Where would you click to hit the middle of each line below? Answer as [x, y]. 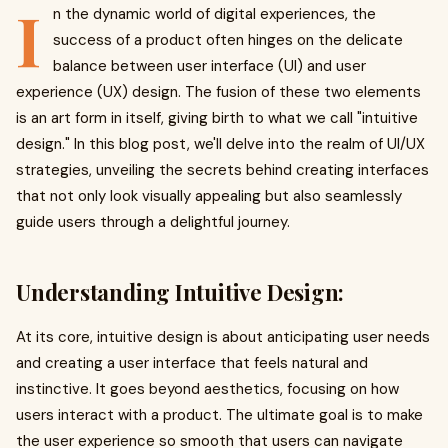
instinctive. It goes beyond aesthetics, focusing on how [207, 389]
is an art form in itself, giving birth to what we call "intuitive [217, 118]
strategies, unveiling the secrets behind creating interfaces [222, 170]
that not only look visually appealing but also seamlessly [209, 196]
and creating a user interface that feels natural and [192, 363]
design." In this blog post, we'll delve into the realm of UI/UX [220, 144]
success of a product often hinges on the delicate [228, 40]
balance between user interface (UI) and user [209, 66]
